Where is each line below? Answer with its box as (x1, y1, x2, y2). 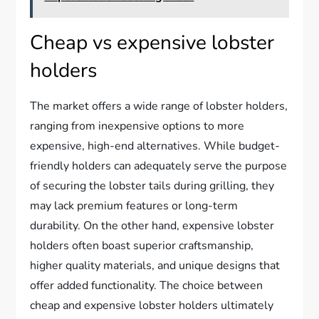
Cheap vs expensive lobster (30, 28, 275, 56)
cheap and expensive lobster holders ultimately (30, 297, 274, 313)
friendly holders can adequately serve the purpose (30, 157, 288, 174)
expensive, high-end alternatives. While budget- (30, 137, 281, 154)
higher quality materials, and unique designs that (30, 257, 281, 273)
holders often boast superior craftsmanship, (30, 237, 254, 253)
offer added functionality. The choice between (30, 277, 263, 293)
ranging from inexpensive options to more (30, 117, 245, 134)
